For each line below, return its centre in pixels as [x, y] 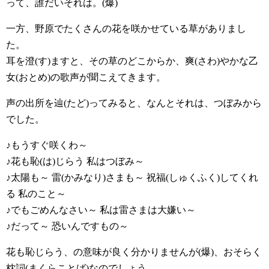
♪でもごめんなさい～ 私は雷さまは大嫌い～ [101, 210]
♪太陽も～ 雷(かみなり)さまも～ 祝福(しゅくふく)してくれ [132, 178]
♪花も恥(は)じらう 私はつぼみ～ [75, 162]
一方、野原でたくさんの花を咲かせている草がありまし [126, 29]
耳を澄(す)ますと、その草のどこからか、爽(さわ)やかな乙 [132, 61]
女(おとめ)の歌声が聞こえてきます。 [86, 77]
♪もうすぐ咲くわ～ [47, 145]
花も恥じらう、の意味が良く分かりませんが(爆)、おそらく [134, 252]
